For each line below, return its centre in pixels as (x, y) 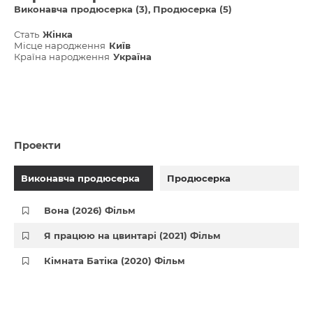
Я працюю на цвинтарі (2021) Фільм (133, 235)
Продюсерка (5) (192, 9)
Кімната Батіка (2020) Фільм (115, 261)
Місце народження (60, 45)
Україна (132, 57)
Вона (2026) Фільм (90, 210)
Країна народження (62, 57)
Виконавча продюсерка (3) (81, 9)
